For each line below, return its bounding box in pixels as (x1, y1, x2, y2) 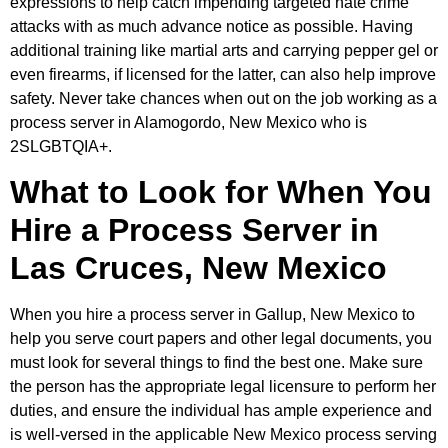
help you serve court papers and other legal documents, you (10, 330, 432, 348)
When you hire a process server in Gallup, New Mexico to (10, 306, 415, 324)
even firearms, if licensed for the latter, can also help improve (10, 65, 436, 83)
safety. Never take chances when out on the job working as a (10, 89, 437, 107)
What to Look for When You (10, 174, 432, 211)
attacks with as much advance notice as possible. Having (10, 17, 413, 35)
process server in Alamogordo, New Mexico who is (10, 113, 367, 131)
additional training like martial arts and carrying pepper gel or (10, 41, 438, 59)
